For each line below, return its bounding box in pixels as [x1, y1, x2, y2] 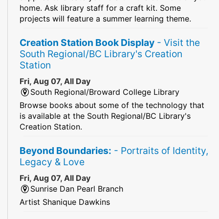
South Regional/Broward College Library [30, 87, 180, 97]
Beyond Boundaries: [20, 144, 111, 156]
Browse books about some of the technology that [20, 100, 204, 110]
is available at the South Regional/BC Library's [20, 110, 191, 121]
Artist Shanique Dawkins [20, 197, 110, 207]
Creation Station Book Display [20, 36, 154, 48]
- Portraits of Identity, [111, 144, 208, 156]
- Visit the [154, 36, 200, 48]
